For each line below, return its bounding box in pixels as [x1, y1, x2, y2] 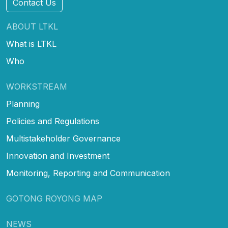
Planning [6, 99, 40, 109]
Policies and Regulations [6, 116, 99, 127]
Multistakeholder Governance [6, 133, 121, 144]
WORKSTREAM [6, 81, 67, 92]
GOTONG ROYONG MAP [6, 193, 102, 204]
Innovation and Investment [6, 151, 109, 161]
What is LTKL [6, 39, 56, 49]
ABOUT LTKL [6, 21, 58, 32]
